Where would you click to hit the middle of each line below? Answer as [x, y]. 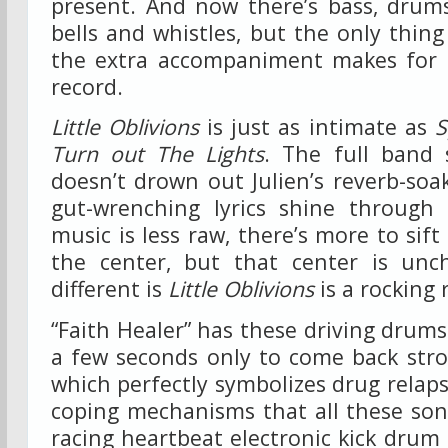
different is [109, 288]
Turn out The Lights [158, 153]
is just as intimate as [317, 126]
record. [87, 86]
